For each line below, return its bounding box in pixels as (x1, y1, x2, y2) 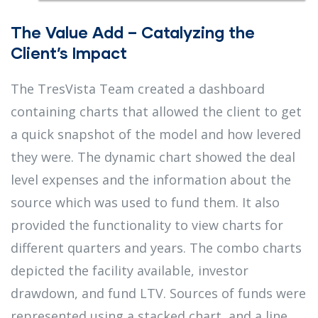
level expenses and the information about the (11, 171, 291, 189)
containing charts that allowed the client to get (11, 103, 302, 121)
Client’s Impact (11, 43, 127, 63)
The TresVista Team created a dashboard (11, 80, 265, 98)
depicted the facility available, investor (11, 262, 248, 280)
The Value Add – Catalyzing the (11, 23, 255, 43)
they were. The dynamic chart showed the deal (11, 148, 295, 166)
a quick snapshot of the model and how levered (11, 126, 301, 143)
